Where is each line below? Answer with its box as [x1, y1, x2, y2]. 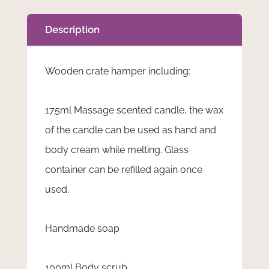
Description [44, 23, 100, 35]
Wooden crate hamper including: [44, 65, 190, 77]
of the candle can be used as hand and [44, 124, 216, 136]
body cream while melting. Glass [44, 144, 189, 156]
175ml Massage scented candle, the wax [44, 104, 223, 116]
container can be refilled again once [44, 164, 202, 175]
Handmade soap [44, 223, 119, 234]
